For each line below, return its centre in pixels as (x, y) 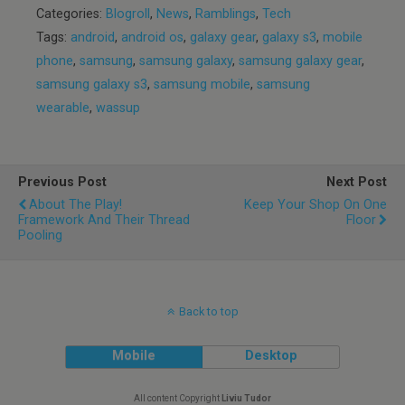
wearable (63, 108)
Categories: (71, 14)
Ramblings (226, 14)
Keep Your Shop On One (316, 205)
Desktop (271, 356)
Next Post (357, 183)
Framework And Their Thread (104, 221)
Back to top (208, 312)
